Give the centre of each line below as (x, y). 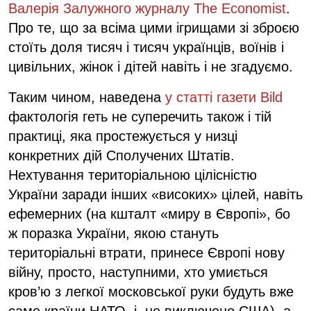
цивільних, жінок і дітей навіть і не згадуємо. (151, 66)
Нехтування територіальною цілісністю (133, 175)
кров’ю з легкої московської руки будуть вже (151, 291)
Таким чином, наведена (87, 97)
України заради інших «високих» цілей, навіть (155, 194)
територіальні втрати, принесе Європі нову (146, 252)
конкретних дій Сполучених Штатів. (121, 155)
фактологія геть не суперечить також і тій (140, 116)
